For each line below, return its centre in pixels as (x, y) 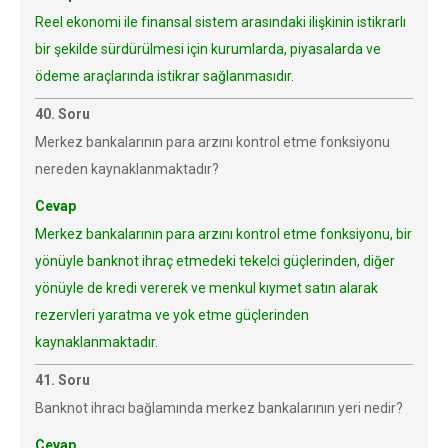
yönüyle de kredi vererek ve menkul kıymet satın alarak (206, 288)
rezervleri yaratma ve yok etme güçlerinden (172, 315)
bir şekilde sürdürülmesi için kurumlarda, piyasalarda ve (208, 49)
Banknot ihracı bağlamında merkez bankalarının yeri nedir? (219, 408)
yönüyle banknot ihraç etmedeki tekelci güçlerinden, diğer (215, 261)
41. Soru (62, 380)
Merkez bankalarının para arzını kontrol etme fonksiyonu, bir (223, 234)
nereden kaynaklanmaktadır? (127, 169)
